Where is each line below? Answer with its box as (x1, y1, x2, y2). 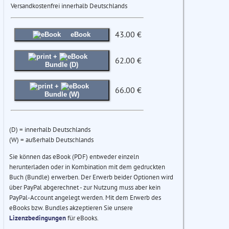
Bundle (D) (45, 61, 79, 69)
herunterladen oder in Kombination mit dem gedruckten (9, 163, 165, 172)
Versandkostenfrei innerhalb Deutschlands (11, 2, 127, 11)
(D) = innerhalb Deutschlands (9, 125, 90, 134)
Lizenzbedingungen (9, 214, 66, 223)
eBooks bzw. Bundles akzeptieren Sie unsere (9, 203, 133, 213)
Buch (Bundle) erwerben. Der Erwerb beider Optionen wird (9, 173, 173, 182)
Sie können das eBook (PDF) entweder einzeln (9, 152, 139, 162)
